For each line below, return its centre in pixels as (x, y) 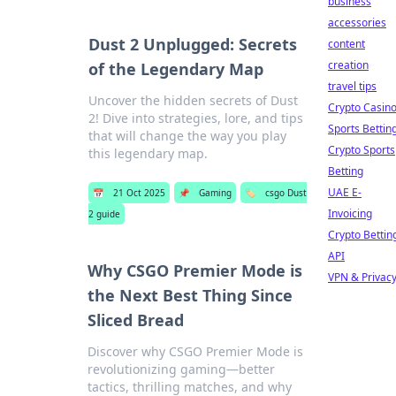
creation (348, 65)
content (346, 44)
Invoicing (350, 213)
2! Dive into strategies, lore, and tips (196, 118)
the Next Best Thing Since (190, 295)
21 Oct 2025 (140, 193)
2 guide (105, 214)
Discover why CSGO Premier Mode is (196, 351)
